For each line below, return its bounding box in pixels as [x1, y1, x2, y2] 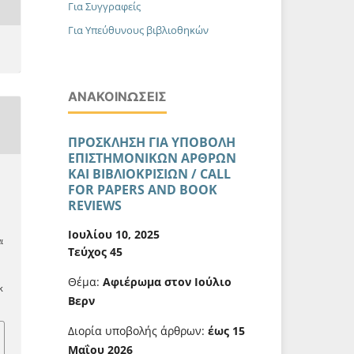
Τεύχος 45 [68, 243, 122, 259]
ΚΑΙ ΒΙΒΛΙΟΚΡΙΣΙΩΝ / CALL [68, 165, 231, 183]
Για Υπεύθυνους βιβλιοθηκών [68, 22, 209, 37]
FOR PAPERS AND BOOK [68, 181, 217, 199]
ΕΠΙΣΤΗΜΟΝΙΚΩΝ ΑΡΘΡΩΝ [68, 149, 236, 168]
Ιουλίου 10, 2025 [68, 226, 160, 242]
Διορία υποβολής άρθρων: [68, 322, 208, 338]
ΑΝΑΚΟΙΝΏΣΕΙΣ [68, 88, 167, 104]
